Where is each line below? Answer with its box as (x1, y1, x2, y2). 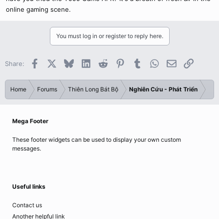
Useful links (12, 183, 45, 190)
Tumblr (141, 59, 162, 66)
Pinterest (124, 59, 153, 66)
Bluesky (73, 59, 97, 66)
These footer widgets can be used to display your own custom (12, 136, 181, 143)
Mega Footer (12, 117, 48, 125)
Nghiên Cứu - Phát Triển (129, 86, 197, 93)
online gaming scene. (6, 5, 71, 13)
